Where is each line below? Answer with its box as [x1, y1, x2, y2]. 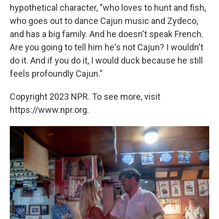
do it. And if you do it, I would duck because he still [10, 55, 203, 66]
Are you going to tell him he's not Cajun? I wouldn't [10, 42, 203, 53]
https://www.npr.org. [10, 105, 89, 115]
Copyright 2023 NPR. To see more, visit [10, 91, 160, 102]
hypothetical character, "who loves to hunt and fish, [10, 2, 206, 13]
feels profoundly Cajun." [10, 68, 103, 79]
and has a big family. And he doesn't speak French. [10, 29, 203, 40]
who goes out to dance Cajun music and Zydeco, [10, 16, 198, 26]
